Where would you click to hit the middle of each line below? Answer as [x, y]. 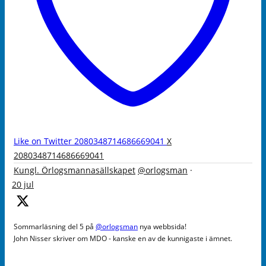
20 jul [23, 184]
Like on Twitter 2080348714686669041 [89, 141]
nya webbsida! [162, 226]
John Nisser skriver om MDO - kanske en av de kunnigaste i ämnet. [123, 238]
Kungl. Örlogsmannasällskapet [75, 170]
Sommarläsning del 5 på [55, 226]
